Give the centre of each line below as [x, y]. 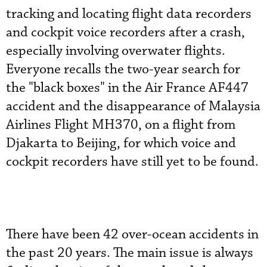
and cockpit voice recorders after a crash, [125, 32]
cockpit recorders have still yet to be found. [132, 162]
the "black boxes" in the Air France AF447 [127, 88]
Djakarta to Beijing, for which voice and [121, 143]
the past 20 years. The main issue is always [130, 253]
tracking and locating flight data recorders [129, 14]
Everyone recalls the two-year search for [123, 69]
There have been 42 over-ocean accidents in [132, 235]
